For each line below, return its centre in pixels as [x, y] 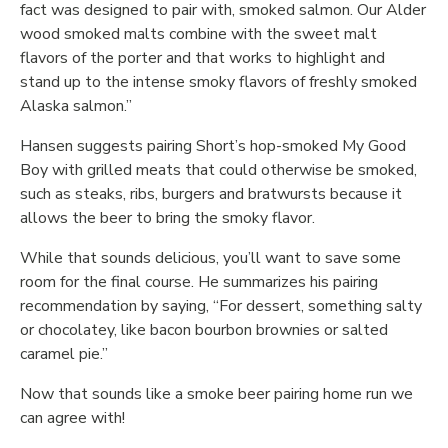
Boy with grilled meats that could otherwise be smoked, [218, 170]
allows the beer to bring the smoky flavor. [167, 218]
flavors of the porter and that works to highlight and [202, 58]
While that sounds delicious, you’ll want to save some [210, 258]
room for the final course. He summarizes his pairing [199, 282]
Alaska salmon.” [76, 106]
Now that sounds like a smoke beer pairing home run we [216, 394]
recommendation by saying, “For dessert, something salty [221, 306]
